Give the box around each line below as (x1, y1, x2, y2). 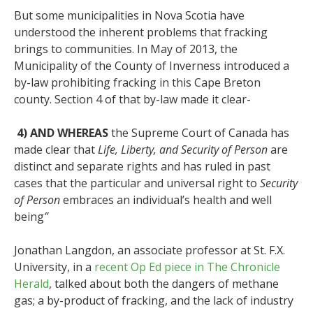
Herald (14, 275, 49, 291)
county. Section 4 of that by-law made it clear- (14, 91, 251, 107)
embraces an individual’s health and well (60, 191, 272, 208)
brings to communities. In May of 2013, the (14, 41, 238, 57)
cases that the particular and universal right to (14, 175, 260, 191)
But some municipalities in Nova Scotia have (14, 7, 245, 23)
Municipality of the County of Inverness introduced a (14, 57, 289, 73)
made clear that (14, 141, 98, 157)
